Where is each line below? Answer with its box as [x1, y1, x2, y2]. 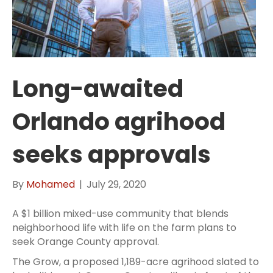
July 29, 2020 [87, 177, 146, 191]
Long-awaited [12, 71, 183, 105]
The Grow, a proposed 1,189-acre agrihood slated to [12, 254, 259, 269]
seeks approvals [12, 137, 211, 171]
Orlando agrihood [12, 104, 225, 138]
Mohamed [26, 177, 75, 191]
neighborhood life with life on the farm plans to [12, 220, 236, 235]
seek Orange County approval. [12, 234, 161, 249]
